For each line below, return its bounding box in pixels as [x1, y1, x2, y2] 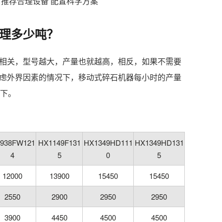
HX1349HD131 [134, 137, 184, 148]
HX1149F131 [38, 137, 81, 148]
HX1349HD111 [83, 137, 133, 148]
